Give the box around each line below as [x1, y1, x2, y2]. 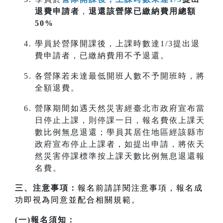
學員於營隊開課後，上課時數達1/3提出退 [35, 39, 200, 48]
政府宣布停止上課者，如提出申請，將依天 [35, 140, 205, 149]
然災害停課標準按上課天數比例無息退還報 [35, 152, 205, 161]
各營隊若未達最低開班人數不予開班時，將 [35, 72, 205, 81]
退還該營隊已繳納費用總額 [89, 7, 196, 16]
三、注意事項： [15, 184, 78, 193]
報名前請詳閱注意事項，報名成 [78, 184, 203, 193]
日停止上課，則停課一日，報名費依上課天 [35, 116, 205, 125]
